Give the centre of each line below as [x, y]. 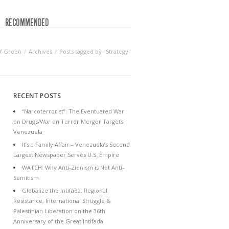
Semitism [26, 178]
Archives [40, 51]
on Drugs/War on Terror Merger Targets [68, 121]
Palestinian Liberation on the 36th [59, 211]
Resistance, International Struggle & [62, 201]
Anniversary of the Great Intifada [58, 221]
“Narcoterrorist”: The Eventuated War [73, 111]
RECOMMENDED [27, 22]
